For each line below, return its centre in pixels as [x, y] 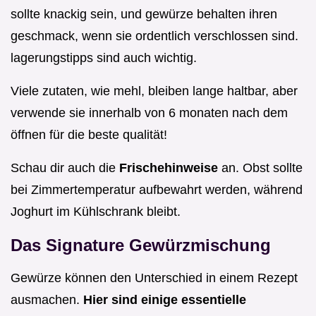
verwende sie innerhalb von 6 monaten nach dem [149, 113]
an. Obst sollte [262, 168]
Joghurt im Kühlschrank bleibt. [96, 211]
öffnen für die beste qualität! [89, 134]
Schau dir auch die [65, 168]
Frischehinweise [170, 168]
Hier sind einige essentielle [165, 299]
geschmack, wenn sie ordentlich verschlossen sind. [154, 36]
